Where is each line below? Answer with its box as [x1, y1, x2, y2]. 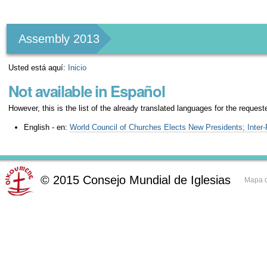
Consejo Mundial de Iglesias [83, 173, 231, 187]
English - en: [23, 122, 70, 132]
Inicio [68, 63, 87, 72]
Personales [5, 18, 92, 38]
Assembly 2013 [18, 32, 100, 45]
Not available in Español [8, 79, 165, 102]
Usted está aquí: [8, 63, 66, 72]
